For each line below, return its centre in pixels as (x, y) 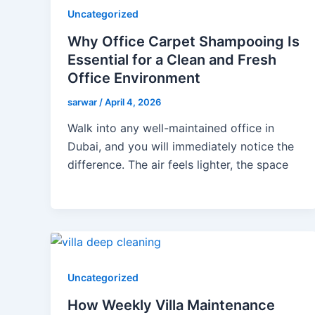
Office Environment (134, 78)
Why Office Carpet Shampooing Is (184, 41)
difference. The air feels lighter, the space (178, 165)
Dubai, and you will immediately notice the (181, 147)
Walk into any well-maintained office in (171, 128)
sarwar (83, 102)
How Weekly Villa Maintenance (171, 305)
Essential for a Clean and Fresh (172, 59)
